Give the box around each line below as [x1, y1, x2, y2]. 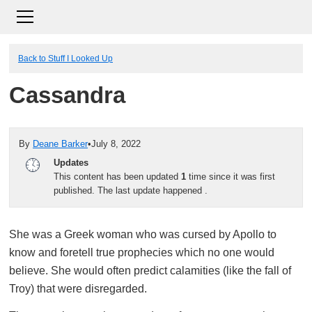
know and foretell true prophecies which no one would [9, 246, 274, 258]
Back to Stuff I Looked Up [18, 54, 113, 63]
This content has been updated [54, 171, 181, 182]
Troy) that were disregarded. [9, 282, 147, 295]
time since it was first [186, 171, 275, 182]
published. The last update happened [54, 185, 205, 196]
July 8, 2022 [91, 139, 141, 149]
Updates [54, 157, 88, 168]
